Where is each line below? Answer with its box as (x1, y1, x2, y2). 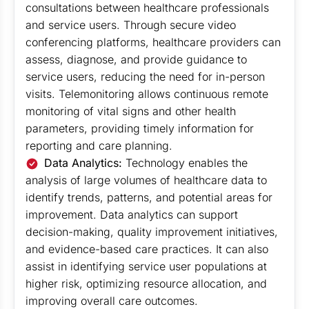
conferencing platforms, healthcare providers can (26, 35, 281, 49)
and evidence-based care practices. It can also (26, 242, 268, 256)
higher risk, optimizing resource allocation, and (26, 277, 267, 290)
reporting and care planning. (26, 139, 172, 152)
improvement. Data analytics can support (26, 208, 238, 221)
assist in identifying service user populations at (26, 259, 267, 273)
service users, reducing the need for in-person (26, 70, 265, 83)
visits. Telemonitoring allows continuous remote (26, 87, 268, 101)
